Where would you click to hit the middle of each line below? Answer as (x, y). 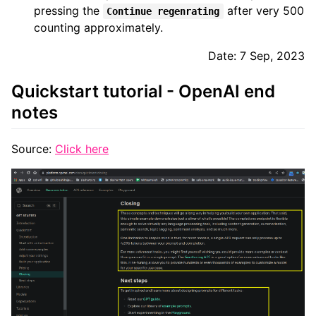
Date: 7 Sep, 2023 (256, 56)
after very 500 (263, 11)
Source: (33, 149)
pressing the (68, 11)
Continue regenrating (163, 12)
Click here (82, 149)
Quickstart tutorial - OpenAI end (143, 92)
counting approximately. (98, 28)
